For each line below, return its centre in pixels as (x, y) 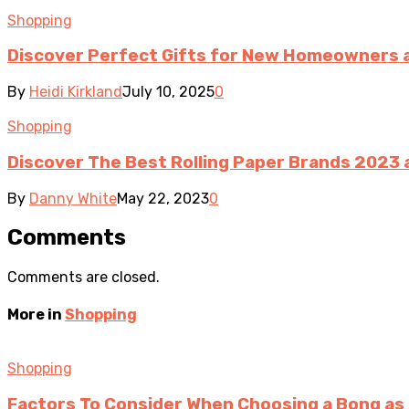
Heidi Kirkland (76, 92)
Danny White (73, 198)
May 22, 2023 (163, 198)
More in (36, 314)
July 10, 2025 (168, 92)
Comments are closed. (84, 278)
